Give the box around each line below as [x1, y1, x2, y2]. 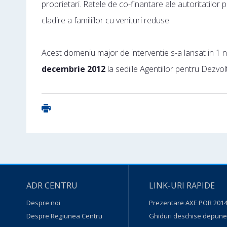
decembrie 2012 [42, 63, 105, 74]
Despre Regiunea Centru [26, 211, 102, 220]
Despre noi [26, 198, 60, 207]
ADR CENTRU [26, 180, 78, 191]
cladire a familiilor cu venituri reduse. [42, 15, 171, 26]
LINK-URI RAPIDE [148, 180, 215, 191]
